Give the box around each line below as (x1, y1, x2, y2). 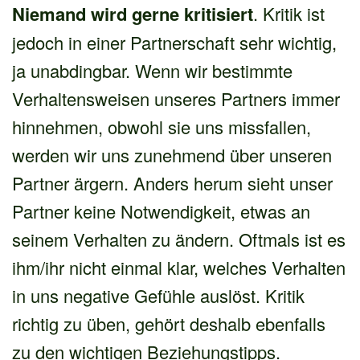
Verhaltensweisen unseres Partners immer (12, 86, 340, 112)
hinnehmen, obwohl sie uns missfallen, (12, 114, 311, 140)
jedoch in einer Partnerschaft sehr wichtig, (12, 30, 337, 55)
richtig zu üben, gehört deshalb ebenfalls (12, 311, 325, 337)
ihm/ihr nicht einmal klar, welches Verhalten (12, 255, 346, 280)
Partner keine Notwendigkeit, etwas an (12, 198, 310, 224)
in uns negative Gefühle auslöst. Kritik (12, 283, 305, 309)
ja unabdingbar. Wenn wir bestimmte (12, 58, 292, 84)
